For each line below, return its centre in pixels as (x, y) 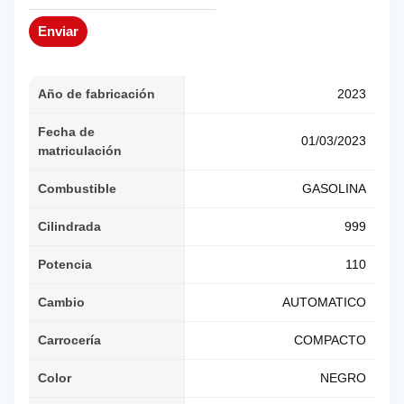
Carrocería (69, 340)
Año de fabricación (96, 94)
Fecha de (66, 132)
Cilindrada (69, 227)
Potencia (65, 265)
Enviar (58, 32)
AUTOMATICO (324, 303)
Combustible (77, 189)
